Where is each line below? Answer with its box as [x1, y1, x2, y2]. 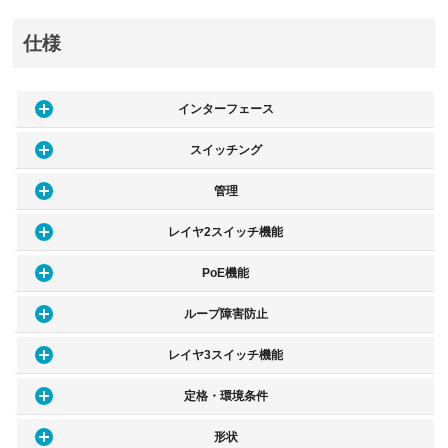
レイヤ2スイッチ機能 [168, 225, 284, 240]
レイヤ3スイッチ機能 [168, 348, 284, 363]
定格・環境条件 [183, 389, 268, 404]
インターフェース [177, 102, 274, 117]
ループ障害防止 [183, 307, 268, 322]
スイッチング [189, 143, 262, 158]
